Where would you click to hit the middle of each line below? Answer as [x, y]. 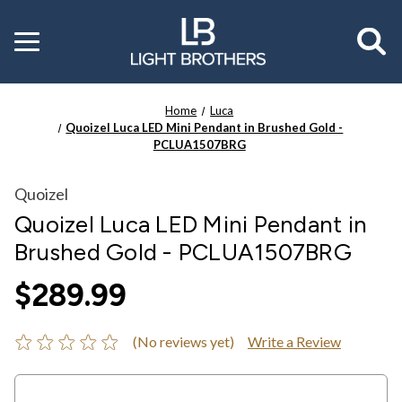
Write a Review [294, 341]
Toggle [34, 37]
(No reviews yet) [183, 341]
